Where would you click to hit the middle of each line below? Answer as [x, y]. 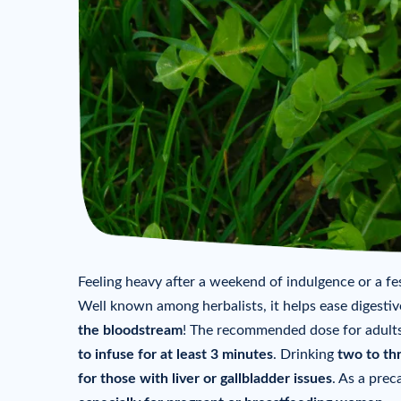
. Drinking [305, 355]
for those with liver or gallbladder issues [205, 379]
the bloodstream [130, 331]
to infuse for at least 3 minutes [175, 355]
